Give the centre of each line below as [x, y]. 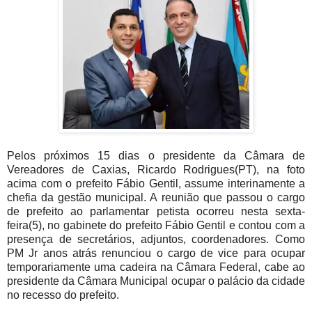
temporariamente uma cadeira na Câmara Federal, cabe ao [156, 267]
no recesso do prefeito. [63, 295]
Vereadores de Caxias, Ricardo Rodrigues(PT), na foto [156, 169]
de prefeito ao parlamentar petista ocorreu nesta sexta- [156, 211]
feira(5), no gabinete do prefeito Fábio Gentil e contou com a [156, 225]
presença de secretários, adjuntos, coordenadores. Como [156, 239]
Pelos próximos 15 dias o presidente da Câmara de [156, 155]
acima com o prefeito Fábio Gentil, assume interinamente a [156, 183]
